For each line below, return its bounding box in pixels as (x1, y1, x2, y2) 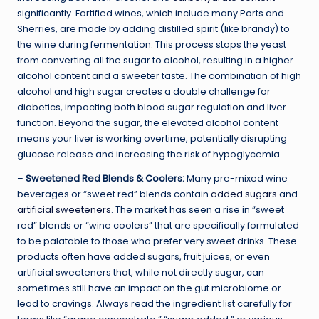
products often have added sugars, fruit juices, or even (17, 250, 270, 263)
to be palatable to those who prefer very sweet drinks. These (17, 234, 297, 247)
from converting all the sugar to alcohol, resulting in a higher (17, 53, 293, 66)
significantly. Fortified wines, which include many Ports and (17, 6, 284, 19)
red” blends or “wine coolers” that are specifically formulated (17, 219, 299, 231)
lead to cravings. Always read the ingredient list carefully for (17, 297, 292, 310)
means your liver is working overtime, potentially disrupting (17, 132, 287, 145)
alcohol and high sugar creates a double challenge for (17, 85, 271, 98)
